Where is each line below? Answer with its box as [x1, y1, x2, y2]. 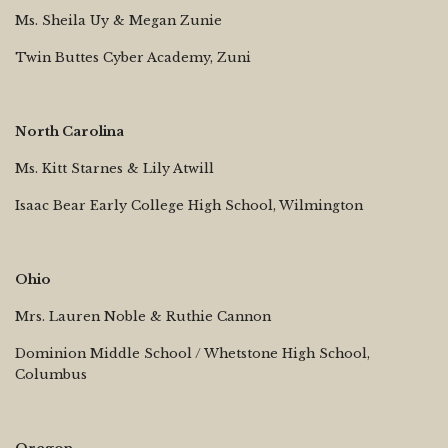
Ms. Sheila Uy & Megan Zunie [15, 12, 222, 28]
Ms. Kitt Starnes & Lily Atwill [15, 160, 214, 176]
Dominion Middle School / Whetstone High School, [15, 345, 370, 361]
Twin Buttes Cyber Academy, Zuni [15, 49, 251, 65]
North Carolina [15, 123, 124, 139]
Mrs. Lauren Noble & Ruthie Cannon [15, 308, 271, 324]
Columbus [15, 366, 87, 382]
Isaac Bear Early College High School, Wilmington [15, 197, 363, 213]
